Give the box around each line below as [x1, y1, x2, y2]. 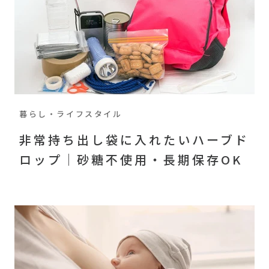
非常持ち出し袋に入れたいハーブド [19, 130, 249, 148]
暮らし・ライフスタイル [19, 107, 122, 119]
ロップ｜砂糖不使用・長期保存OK [19, 150, 243, 168]
